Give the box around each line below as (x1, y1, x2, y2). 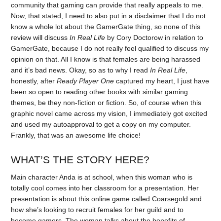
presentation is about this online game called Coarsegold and (11, 195, 202, 203)
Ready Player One (57, 76, 114, 85)
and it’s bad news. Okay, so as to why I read (11, 66, 150, 74)
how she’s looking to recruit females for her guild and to (11, 206, 184, 214)
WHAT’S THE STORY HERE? (11, 154, 150, 166)
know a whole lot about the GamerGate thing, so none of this (11, 22, 201, 31)
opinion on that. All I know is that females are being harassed (11, 55, 201, 63)
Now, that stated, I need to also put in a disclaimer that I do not (11, 11, 206, 20)
